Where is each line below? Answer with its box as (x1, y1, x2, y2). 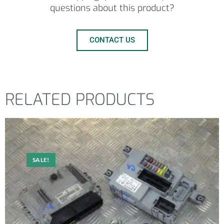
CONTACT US (89, 35, 135, 45)
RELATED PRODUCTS (5, 89, 154, 110)
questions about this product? (49, 2, 174, 14)
